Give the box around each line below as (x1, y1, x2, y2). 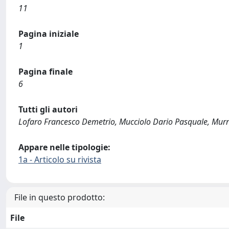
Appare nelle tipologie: (18, 142, 110, 153)
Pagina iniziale (18, 28, 79, 39)
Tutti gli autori (18, 104, 78, 115)
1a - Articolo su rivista (18, 154, 101, 165)
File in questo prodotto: (14, 192, 105, 203)
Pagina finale (18, 66, 73, 77)
